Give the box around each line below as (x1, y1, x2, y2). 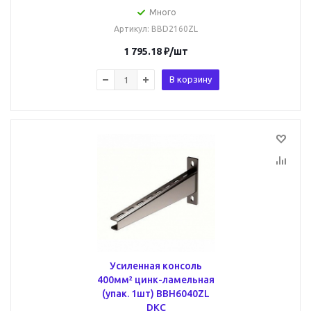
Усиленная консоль (110, 260, 202, 271)
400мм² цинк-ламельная (97, 274, 215, 285)
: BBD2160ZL (147, 24, 198, 33)
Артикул (114, 24, 147, 33)
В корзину (169, 74, 212, 84)
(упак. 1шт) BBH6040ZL (102, 288, 210, 299)
